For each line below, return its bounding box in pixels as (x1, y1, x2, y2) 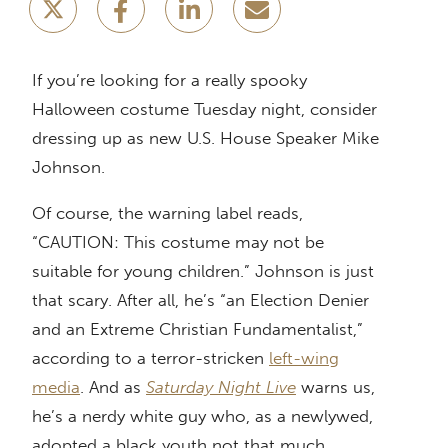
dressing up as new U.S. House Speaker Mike (32, 128, 379, 149)
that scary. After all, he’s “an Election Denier (32, 290, 369, 311)
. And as (80, 377, 146, 398)
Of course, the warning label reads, (32, 203, 303, 224)
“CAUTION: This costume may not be (32, 232, 324, 253)
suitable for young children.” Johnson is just (32, 261, 374, 282)
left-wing (269, 348, 339, 369)
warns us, (296, 377, 375, 398)
